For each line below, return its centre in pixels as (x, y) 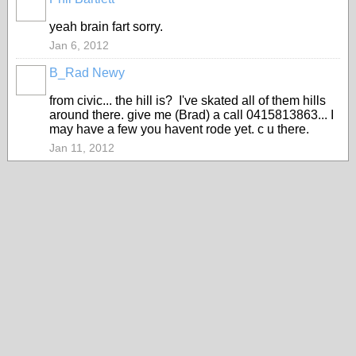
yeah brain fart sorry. (106, 27)
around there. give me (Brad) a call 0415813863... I (192, 115)
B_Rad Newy (87, 73)
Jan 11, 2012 (82, 148)
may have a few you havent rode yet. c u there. (179, 129)
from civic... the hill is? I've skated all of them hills (188, 101)
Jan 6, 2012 (79, 45)
